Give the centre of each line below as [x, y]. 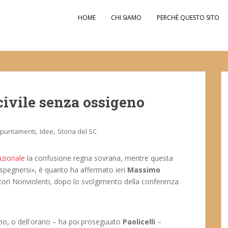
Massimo [143, 170]
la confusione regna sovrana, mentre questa [99, 158]
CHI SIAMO [126, 18]
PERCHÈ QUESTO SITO [188, 18]
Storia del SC [77, 131]
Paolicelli [140, 222]
